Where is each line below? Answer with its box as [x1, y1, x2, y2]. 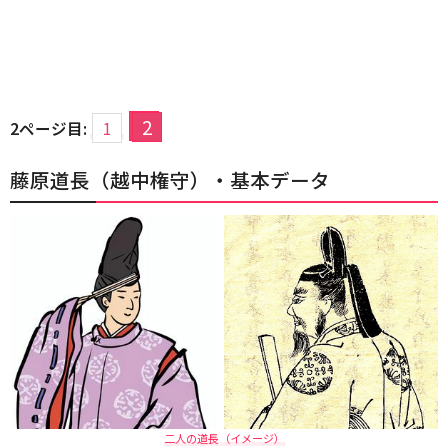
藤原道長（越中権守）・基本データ [10, 165, 330, 194]
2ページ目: [10, 117, 87, 139]
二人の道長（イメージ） [163, 430, 285, 446]
